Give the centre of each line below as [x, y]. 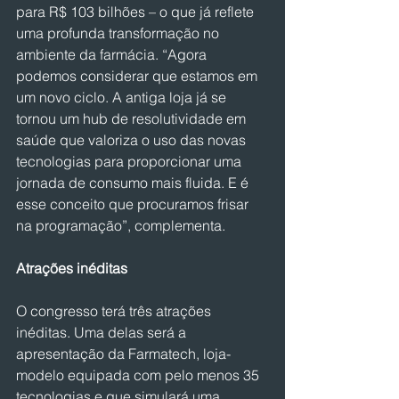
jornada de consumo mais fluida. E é [134, 183]
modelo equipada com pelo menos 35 [139, 375]
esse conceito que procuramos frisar [134, 204]
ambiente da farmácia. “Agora [113, 54]
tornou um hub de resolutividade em [133, 118]
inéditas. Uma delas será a [103, 332]
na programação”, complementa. [121, 225]
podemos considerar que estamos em [138, 76]
